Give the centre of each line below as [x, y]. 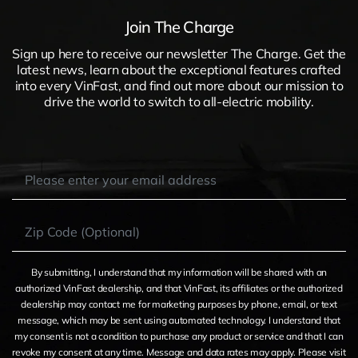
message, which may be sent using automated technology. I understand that [179, 320]
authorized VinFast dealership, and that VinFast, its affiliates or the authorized [179, 288]
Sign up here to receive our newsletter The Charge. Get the [179, 53]
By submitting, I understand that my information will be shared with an [179, 272]
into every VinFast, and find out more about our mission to [179, 85]
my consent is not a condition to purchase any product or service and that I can [179, 336]
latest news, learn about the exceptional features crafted [179, 69]
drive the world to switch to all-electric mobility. [179, 101]
